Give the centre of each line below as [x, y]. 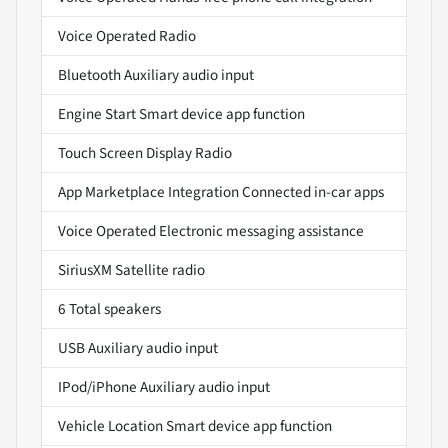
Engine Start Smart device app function [181, 113]
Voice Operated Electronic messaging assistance [211, 230]
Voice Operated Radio [127, 35]
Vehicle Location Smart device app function [195, 425]
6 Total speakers [109, 308]
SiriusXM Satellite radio [131, 269]
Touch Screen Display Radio [145, 152]
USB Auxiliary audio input [138, 347]
